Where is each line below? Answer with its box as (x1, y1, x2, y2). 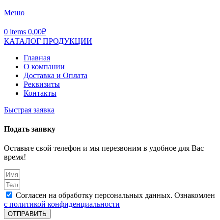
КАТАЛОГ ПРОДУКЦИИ (4, 36, 92, 45)
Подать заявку (4, 124, 55, 133)
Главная (24, 53, 50, 62)
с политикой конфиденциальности (4, 200, 120, 209)
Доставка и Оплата (24, 71, 87, 80)
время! (4, 153, 26, 162)
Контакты (24, 88, 56, 97)
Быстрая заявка (4, 105, 55, 114)
